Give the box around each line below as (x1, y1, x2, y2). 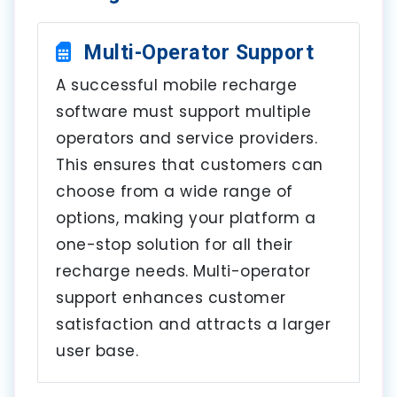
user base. (56, 339, 138, 362)
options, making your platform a (56, 206, 316, 229)
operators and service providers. (56, 127, 317, 149)
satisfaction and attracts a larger (56, 313, 331, 335)
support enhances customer (56, 286, 286, 308)
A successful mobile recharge (56, 74, 297, 96)
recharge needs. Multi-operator (56, 260, 310, 282)
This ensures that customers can (56, 153, 323, 175)
